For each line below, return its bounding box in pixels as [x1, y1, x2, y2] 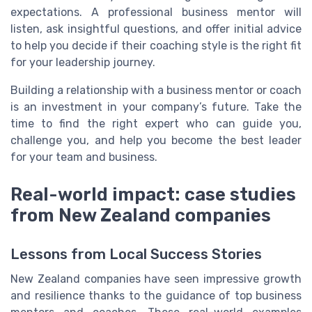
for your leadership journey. [10, 55, 155, 69]
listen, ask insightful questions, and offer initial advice [10, 22, 302, 36]
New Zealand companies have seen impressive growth [10, 272, 302, 286]
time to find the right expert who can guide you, [10, 116, 302, 130]
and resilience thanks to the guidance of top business [10, 288, 302, 302]
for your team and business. [10, 150, 157, 164]
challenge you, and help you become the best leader [10, 133, 302, 147]
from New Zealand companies [10, 204, 271, 226]
